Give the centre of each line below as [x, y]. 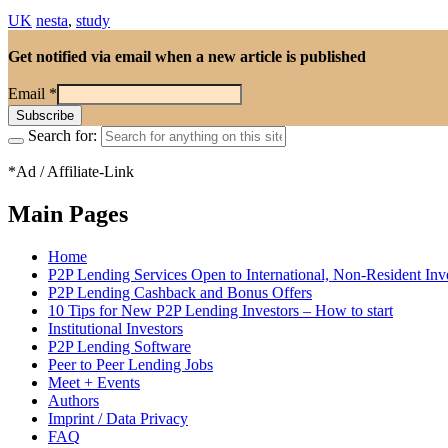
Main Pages [68, 213]
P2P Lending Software [119, 346]
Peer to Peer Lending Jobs [130, 364]
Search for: [62, 136]
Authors [73, 400]
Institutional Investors [115, 328]
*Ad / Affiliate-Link [71, 172]
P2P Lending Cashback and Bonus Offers [180, 292]
